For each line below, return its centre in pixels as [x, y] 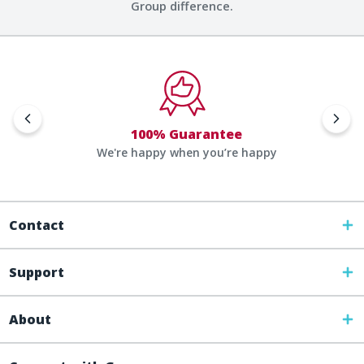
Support [36, 272]
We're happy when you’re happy [186, 152]
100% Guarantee [186, 134]
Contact [36, 225]
